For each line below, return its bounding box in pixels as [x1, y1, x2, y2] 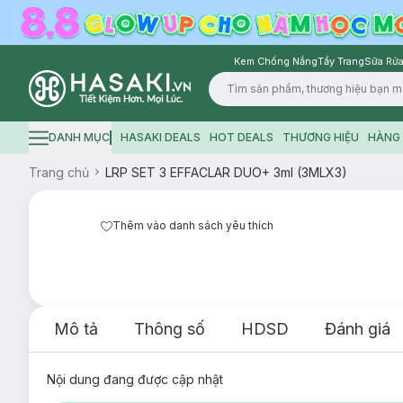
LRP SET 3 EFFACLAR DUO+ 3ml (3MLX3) [105, 164, 347, 180]
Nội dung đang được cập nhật [47, 372, 223, 387]
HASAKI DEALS [120, 130, 201, 144]
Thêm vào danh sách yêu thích [112, 219, 273, 232]
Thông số [134, 319, 205, 338]
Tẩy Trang [318, 55, 364, 67]
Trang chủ [29, 164, 89, 180]
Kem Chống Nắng [234, 55, 318, 67]
